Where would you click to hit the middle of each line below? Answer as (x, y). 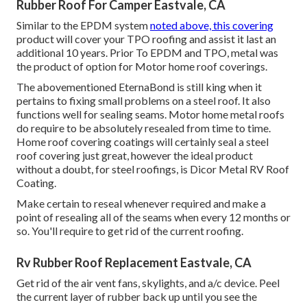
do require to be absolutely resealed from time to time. (144, 128)
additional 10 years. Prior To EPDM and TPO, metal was (147, 53)
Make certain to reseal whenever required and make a (141, 204)
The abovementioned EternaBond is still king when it (139, 87)
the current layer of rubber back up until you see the (137, 297)
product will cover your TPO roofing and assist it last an (146, 39)
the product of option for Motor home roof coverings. (142, 66)
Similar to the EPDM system (83, 25)
